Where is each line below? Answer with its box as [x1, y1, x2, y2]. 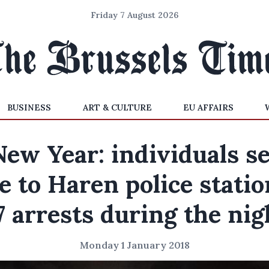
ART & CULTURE [82, 102, 152, 113]
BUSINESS [7, 102, 52, 113]
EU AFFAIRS [183, 102, 234, 113]
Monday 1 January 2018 [79, 239, 190, 251]
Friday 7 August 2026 [91, 10, 178, 20]
